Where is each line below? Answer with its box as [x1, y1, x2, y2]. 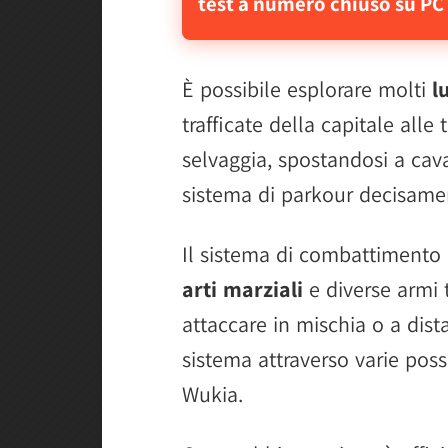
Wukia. [182, 379, 243, 408]
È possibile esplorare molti [182, 74, 432, 103]
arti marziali [182, 274, 303, 303]
